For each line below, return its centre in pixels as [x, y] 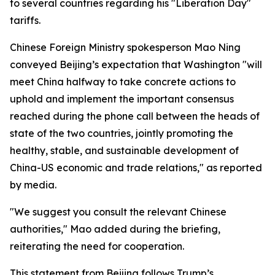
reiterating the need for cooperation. [97, 246]
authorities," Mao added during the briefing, [115, 229]
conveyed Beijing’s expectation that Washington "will [136, 64]
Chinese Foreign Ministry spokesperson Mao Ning [125, 47]
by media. [33, 185]
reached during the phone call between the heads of [135, 116]
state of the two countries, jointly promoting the [122, 133]
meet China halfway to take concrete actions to [123, 82]
